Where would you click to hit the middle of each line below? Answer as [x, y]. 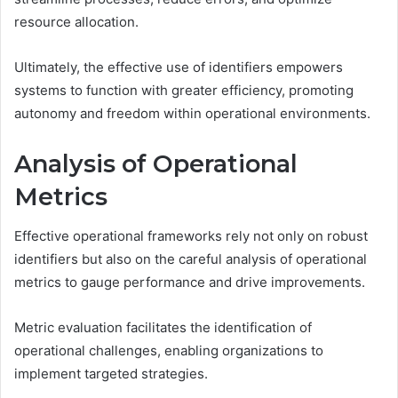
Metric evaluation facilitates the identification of [163, 328]
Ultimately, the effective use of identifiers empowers [179, 67]
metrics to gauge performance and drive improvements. [190, 283]
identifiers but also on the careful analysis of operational [191, 259]
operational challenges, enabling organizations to [169, 351]
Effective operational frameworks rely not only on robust [191, 236]
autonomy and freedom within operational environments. [192, 113]
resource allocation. [76, 21]
